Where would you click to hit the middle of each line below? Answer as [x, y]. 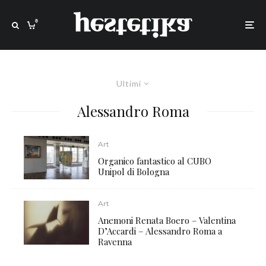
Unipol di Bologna [134, 172]
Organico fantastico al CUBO [155, 161]
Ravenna [115, 242]
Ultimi [129, 83]
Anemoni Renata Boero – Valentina [167, 221]
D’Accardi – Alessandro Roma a [160, 231]
